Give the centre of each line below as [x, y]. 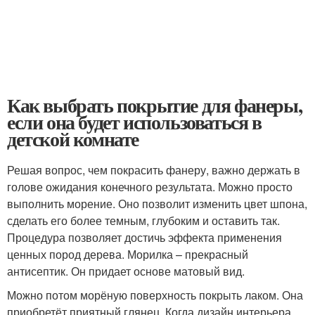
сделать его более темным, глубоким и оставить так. [143, 221]
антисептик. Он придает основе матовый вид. [126, 271]
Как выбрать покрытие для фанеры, [155, 105]
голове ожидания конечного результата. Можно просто [150, 187]
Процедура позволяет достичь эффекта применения [144, 238]
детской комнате [73, 139]
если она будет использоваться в [134, 122]
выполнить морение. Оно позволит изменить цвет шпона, [157, 204]
